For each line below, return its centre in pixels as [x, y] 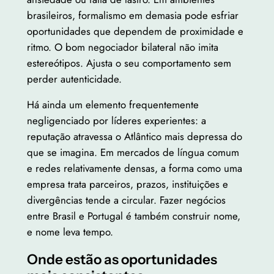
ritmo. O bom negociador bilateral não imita [122, 47]
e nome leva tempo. [70, 232]
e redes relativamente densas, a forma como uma [134, 168]
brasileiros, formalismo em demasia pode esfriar [132, 15]
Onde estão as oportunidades [122, 260]
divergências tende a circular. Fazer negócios [126, 200]
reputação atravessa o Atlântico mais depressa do [134, 137]
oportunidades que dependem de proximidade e [135, 31]
